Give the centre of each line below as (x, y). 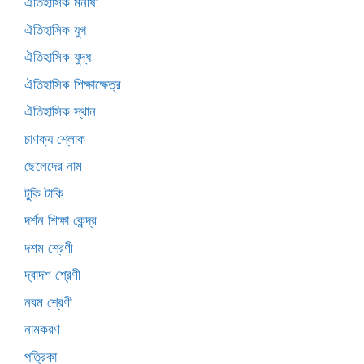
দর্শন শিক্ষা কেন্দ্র (61, 221)
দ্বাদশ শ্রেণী (52, 275)
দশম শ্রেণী (49, 247)
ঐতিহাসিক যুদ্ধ (58, 57)
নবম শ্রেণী (48, 302)
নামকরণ (42, 329)
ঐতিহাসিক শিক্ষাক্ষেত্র (73, 84)
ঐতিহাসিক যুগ (55, 30)
